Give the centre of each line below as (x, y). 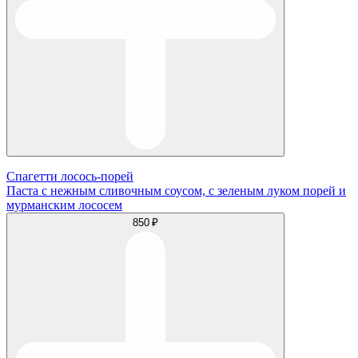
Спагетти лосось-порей (70, 176)
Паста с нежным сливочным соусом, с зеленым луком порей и (176, 190)
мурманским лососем (64, 205)
